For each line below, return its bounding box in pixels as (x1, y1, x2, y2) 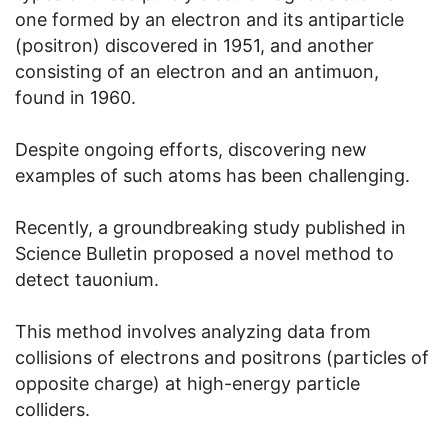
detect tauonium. (15, 268, 159, 290)
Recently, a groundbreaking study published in (15, 216, 406, 238)
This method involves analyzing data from (15, 320, 371, 342)
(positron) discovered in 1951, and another (15, 34, 374, 56)
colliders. (15, 398, 90, 420)
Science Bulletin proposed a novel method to (15, 242, 394, 264)
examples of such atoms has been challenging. (15, 164, 410, 186)
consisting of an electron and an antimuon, (15, 60, 379, 82)
